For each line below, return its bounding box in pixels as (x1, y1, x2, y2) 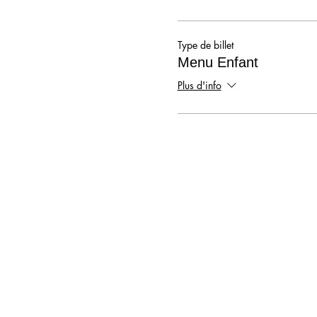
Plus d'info (177, 79, 221, 93)
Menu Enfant (177, 54, 258, 70)
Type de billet (177, 38, 234, 52)
